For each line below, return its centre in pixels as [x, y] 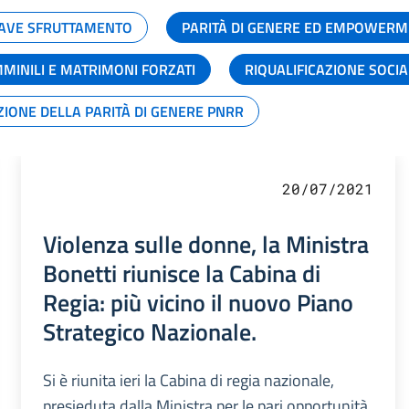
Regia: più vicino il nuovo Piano [198, 302]
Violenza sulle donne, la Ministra [205, 243]
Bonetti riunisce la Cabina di [181, 273]
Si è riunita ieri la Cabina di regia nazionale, [188, 380]
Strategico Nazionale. [149, 331]
